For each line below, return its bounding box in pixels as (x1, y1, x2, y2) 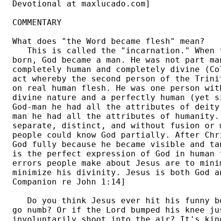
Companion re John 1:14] (12, 177, 131, 187)
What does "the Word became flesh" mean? (12, 37, 205, 46)
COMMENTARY (12, 18, 62, 28)
